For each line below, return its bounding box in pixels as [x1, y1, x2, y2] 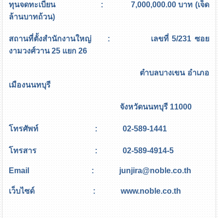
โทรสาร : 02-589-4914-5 [9, 146, 174, 155]
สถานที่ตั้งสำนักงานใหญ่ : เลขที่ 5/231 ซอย [9, 34, 209, 43]
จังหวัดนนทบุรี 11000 [9, 102, 192, 111]
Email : [9, 166, 120, 175]
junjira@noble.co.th [119, 166, 192, 175]
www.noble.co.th [121, 186, 182, 195]
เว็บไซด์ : [9, 186, 121, 195]
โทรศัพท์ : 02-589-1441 [9, 124, 167, 133]
